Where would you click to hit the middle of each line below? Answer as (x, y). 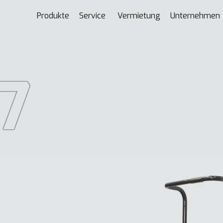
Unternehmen (195, 16)
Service (93, 16)
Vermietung (139, 16)
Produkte (53, 16)
